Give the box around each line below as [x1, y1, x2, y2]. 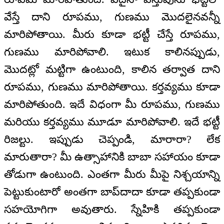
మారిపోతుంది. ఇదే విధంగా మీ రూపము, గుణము [4, 98, 220, 111]
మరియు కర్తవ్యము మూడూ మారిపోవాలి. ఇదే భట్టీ [4, 115, 220, 128]
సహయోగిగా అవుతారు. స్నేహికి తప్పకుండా [4, 203, 220, 216]
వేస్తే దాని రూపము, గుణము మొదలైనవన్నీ [4, 10, 220, 23]
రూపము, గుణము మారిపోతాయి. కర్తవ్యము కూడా [4, 80, 220, 93]
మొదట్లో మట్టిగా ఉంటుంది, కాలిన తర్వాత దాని [4, 63, 220, 76]
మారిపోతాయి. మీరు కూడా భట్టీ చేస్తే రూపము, [4, 28, 220, 41]
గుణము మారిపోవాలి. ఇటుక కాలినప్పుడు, [4, 45, 220, 58]
